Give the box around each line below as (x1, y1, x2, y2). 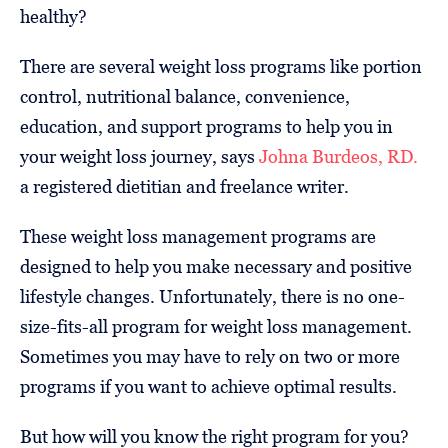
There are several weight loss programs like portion (20, 56, 422, 78)
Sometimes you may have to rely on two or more (20, 346, 400, 368)
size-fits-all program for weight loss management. (20, 316, 412, 338)
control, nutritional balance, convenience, (20, 86, 350, 108)
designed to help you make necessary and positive (20, 256, 412, 278)
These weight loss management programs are (20, 226, 376, 248)
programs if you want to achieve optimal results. (20, 376, 397, 398)
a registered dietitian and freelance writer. (20, 176, 349, 198)
